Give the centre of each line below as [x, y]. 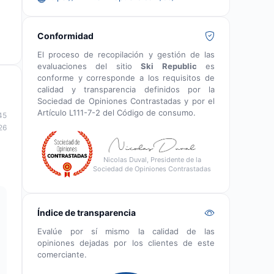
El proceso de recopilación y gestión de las [126, 54]
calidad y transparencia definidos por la [126, 89]
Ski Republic [169, 66]
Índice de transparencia [87, 212]
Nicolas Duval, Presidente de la [152, 160]
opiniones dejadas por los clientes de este [126, 243]
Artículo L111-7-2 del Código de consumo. [117, 112]
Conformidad [65, 35]
